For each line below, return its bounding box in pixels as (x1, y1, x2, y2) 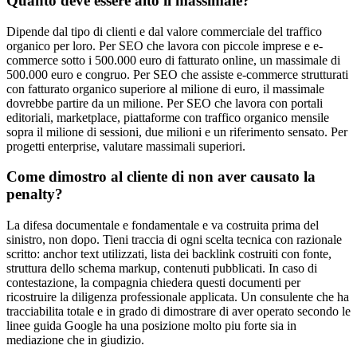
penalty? (6, 186, 63, 203)
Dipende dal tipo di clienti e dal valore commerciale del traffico (6, 24, 322, 38)
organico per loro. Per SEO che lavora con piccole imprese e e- (6, 38, 323, 53)
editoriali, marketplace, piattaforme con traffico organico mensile (6, 110, 329, 124)
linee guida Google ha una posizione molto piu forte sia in (6, 319, 296, 333)
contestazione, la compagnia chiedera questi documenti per (6, 276, 300, 290)
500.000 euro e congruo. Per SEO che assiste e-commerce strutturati (6, 67, 348, 81)
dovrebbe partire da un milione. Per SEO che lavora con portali (6, 96, 323, 110)
